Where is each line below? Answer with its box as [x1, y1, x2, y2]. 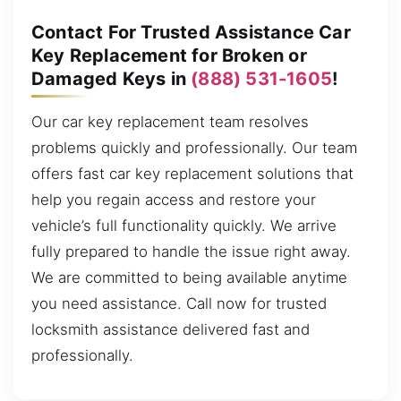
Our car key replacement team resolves [31, 112, 309, 131]
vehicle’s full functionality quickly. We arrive [31, 216, 337, 235]
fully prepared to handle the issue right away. [31, 242, 351, 260]
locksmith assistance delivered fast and [31, 320, 310, 338]
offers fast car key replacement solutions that [31, 164, 354, 183]
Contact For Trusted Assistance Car [31, 21, 351, 43]
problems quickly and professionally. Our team [31, 138, 357, 157]
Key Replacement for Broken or [31, 44, 307, 66]
